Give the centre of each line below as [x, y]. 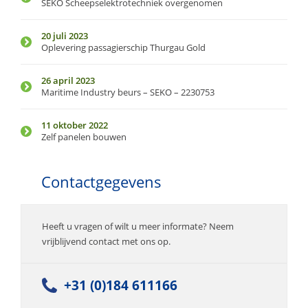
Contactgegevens [101, 181]
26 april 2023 [68, 80]
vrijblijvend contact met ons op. [106, 241]
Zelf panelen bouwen [84, 136]
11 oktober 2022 [75, 125]
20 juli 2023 [65, 35]
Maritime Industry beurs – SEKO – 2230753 [128, 92]
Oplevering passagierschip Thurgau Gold [123, 47]
